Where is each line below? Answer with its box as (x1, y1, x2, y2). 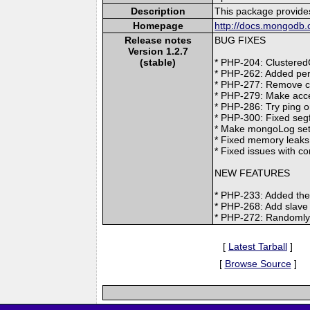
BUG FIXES (215, 34, 266, 46)
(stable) (140, 56, 176, 68)
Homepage (132, 19, 183, 31)
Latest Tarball (228, 240, 287, 252)
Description (130, 5, 185, 17)
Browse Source (224, 257, 291, 269)
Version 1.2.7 (127, 45, 188, 57)
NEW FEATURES (215, 167, 291, 179)
